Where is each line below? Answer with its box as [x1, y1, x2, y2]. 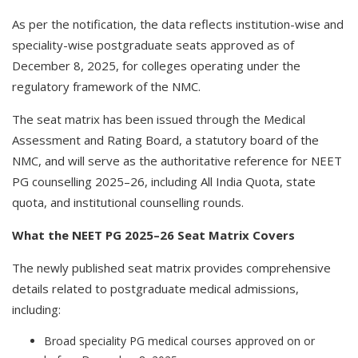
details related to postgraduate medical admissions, [12, 280, 299, 296]
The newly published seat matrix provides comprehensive [12, 260, 331, 276]
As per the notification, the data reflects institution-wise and [12, 16, 344, 32]
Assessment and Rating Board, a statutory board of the [12, 132, 319, 148]
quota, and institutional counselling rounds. [12, 194, 244, 210]
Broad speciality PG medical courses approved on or [44, 333, 315, 348]
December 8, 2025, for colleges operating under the [12, 58, 300, 74]
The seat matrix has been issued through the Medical [12, 111, 305, 127]
